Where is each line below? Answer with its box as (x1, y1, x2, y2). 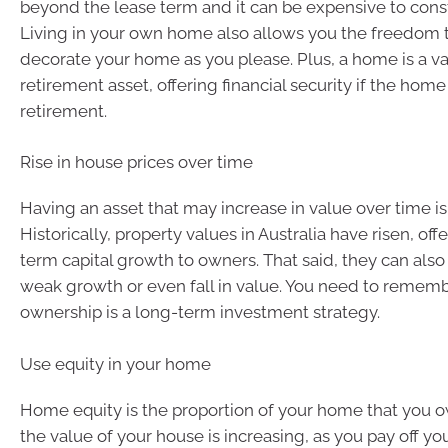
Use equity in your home (20, 353, 211, 374)
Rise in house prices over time (20, 152, 253, 173)
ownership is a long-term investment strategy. (20, 302, 380, 323)
